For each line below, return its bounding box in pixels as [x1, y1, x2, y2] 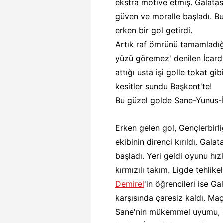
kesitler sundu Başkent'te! [115, 81, 212, 91]
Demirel [115, 179, 144, 189]
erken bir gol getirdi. [115, 25, 192, 35]
